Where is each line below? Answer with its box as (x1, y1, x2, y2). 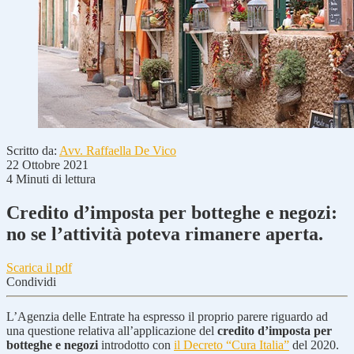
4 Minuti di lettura (6, 172, 96, 186)
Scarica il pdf (6, 260, 72, 274)
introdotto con (98, 337, 174, 352)
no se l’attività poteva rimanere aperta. (6, 223, 323, 244)
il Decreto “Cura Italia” (174, 337, 289, 352)
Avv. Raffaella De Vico (59, 144, 176, 157)
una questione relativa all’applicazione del (6, 323, 217, 337)
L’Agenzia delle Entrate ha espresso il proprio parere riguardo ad (6, 309, 328, 323)
